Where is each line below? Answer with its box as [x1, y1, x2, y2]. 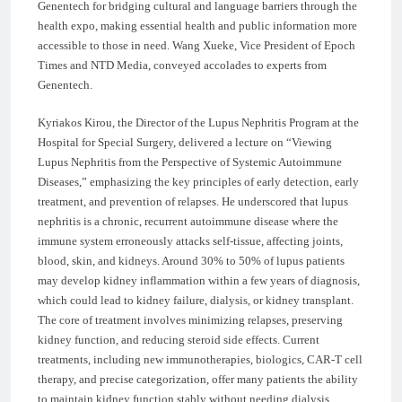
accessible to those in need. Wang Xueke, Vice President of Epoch [38, 38, 355, 52]
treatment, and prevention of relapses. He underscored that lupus [38, 194, 348, 208]
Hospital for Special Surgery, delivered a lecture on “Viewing [38, 135, 332, 149]
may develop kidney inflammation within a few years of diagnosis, [38, 273, 360, 287]
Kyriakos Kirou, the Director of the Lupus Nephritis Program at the [38, 115, 359, 129]
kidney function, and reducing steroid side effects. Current [38, 332, 319, 346]
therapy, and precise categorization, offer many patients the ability [38, 371, 358, 386]
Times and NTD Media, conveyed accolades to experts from [38, 57, 327, 72]
